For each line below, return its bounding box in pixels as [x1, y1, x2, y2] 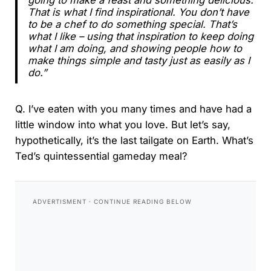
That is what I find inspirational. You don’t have [27, 5, 249, 18]
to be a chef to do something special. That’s [27, 18, 237, 30]
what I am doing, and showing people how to [27, 42, 242, 54]
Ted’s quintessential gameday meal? [15, 149, 191, 162]
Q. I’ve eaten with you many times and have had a [15, 102, 252, 115]
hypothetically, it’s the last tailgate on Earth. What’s [15, 134, 253, 146]
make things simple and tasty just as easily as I [27, 54, 250, 67]
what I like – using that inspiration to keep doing [27, 30, 253, 42]
